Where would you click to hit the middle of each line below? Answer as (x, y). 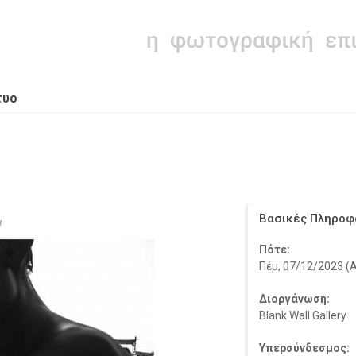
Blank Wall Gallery (303, 315)
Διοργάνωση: (296, 299)
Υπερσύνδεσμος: (306, 348)
